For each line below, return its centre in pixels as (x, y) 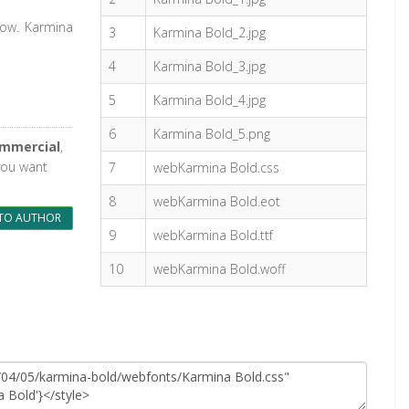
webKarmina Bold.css (217, 168)
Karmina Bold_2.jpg (210, 32)
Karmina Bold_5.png (212, 134)
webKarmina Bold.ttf (214, 235)
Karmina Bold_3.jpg (210, 66)
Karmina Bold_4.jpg (210, 100)
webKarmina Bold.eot (217, 201)
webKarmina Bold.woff (220, 269)
